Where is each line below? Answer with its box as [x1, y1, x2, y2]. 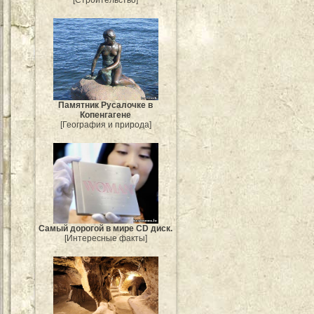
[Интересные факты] [64, 233, 147, 244]
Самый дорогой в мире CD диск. [39, 224, 173, 234]
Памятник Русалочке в [58, 100, 153, 110]
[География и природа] [60, 119, 151, 130]
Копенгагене [80, 109, 132, 120]
